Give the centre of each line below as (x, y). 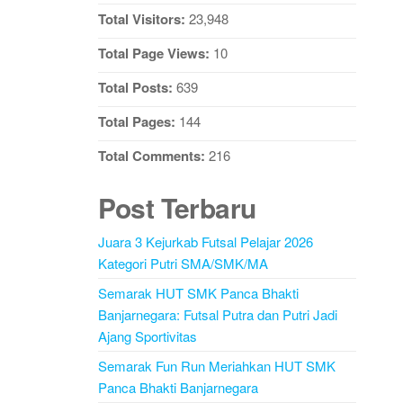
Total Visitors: (143, 19)
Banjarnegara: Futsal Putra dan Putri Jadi (217, 314)
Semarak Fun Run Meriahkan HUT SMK (216, 366)
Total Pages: (138, 121)
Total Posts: (137, 87)
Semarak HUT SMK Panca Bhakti (198, 293)
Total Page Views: (155, 53)
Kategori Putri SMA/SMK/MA (183, 263)
